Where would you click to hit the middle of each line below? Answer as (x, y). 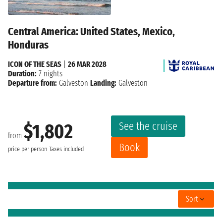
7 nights (50, 73)
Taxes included (66, 149)
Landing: (103, 83)
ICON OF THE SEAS (35, 64)
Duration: (22, 73)
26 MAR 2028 (87, 64)
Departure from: (32, 83)
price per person (28, 149)
